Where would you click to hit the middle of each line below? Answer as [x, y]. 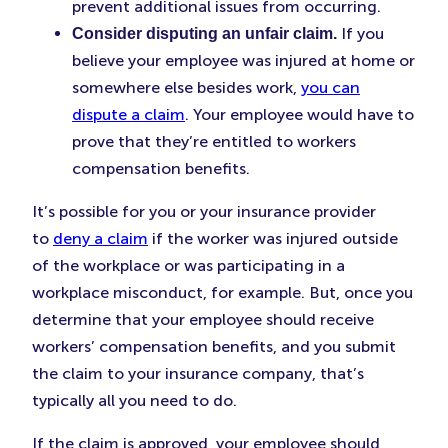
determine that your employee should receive [203, 320]
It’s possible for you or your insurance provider [204, 212]
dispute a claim [128, 115]
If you [360, 34]
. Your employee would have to [299, 115]
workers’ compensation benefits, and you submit [214, 347]
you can [330, 88]
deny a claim [100, 239]
